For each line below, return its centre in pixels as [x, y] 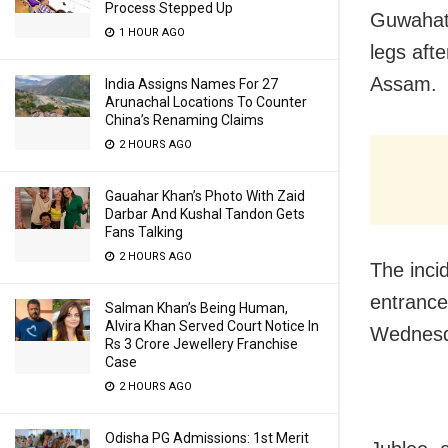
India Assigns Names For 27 [191, 84]
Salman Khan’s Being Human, [196, 308]
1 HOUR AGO [150, 32]
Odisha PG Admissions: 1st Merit [207, 438]
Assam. [403, 84]
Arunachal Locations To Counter [206, 102]
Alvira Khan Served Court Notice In [212, 326]
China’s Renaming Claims [184, 120]
